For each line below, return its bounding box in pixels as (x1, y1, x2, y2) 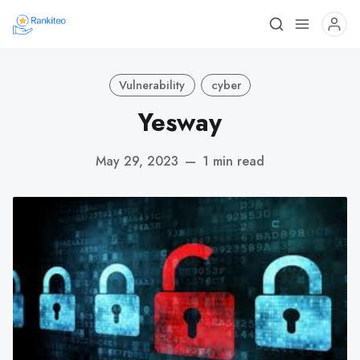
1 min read (202, 151, 264, 170)
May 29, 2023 (96, 151, 178, 170)
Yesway (138, 104, 222, 141)
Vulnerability (119, 76, 186, 93)
